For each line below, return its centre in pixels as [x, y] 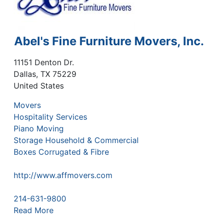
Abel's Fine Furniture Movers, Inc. [109, 41]
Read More [34, 210]
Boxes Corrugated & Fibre [61, 152]
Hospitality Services [50, 117]
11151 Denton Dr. [44, 62]
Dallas [25, 74]
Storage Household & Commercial [76, 140]
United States [39, 85]
